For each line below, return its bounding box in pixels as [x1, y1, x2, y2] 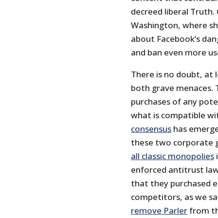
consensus [130, 123, 171, 134]
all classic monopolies [130, 150, 214, 162]
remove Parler [130, 204, 187, 216]
